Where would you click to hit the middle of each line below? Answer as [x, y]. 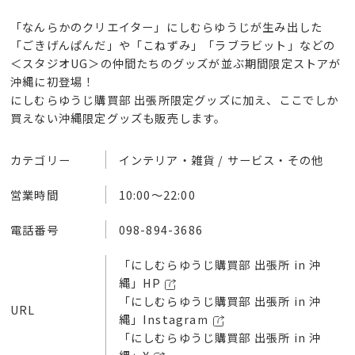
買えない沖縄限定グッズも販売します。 [118, 118]
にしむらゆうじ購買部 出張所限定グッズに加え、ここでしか [175, 100]
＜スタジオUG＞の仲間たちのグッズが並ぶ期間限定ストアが [176, 63]
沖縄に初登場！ [53, 82]
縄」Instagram [164, 319]
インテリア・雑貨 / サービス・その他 [221, 160]
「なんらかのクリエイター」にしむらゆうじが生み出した [167, 27]
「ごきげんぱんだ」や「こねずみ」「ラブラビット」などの [173, 45]
